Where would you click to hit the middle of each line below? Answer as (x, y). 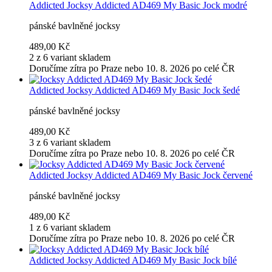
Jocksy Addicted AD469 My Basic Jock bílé (152, 260)
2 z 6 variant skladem (70, 58)
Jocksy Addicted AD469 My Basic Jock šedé (153, 90)
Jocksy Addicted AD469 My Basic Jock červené (160, 175)
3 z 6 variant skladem (70, 143)
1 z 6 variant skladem (70, 228)
